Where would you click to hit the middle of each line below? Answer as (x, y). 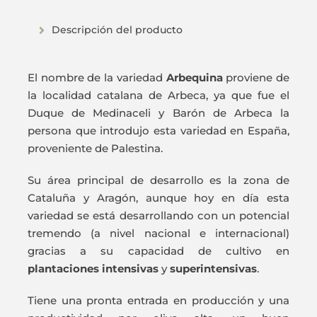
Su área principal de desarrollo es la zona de (158, 180)
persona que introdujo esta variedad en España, (158, 131)
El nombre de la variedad (97, 78)
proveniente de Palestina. (95, 149)
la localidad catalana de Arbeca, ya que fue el (158, 96)
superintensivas (213, 269)
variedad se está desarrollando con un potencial (158, 216)
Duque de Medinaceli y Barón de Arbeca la (158, 113)
